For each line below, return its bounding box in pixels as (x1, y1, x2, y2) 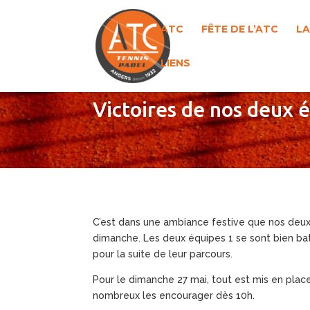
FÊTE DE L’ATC (201, 23, 279, 35)
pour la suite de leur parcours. (93, 248, 233, 259)
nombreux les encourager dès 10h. (93, 289, 255, 301)
